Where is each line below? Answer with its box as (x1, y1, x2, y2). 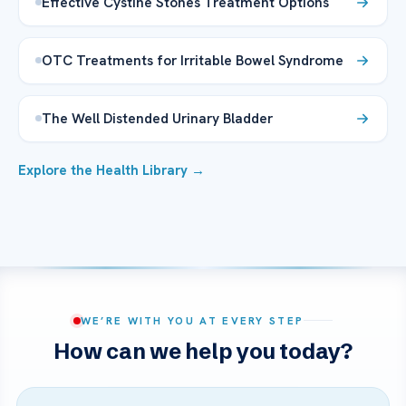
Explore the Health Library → (18, 160, 205, 179)
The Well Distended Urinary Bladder (42, 108, 273, 128)
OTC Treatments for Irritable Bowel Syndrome (42, 50, 343, 70)
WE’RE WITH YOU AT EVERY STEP (80, 313, 304, 327)
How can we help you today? (53, 337, 353, 364)
